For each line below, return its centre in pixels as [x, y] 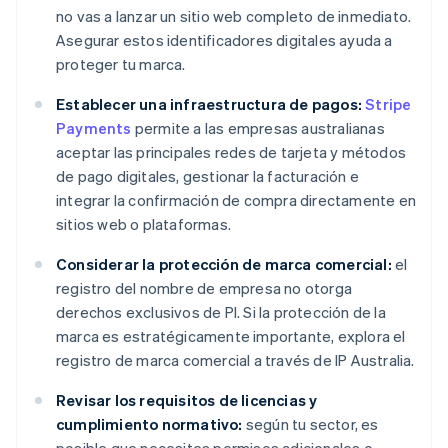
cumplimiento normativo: [149, 424]
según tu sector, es [310, 424]
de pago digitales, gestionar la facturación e [207, 176]
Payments [94, 128]
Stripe [388, 104]
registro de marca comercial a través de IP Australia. [235, 360]
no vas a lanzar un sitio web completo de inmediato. [234, 16]
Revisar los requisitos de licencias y [187, 400]
